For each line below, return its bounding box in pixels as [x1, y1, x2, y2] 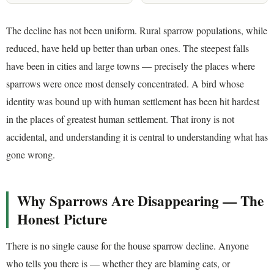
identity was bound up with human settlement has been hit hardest [6, 94, 259, 108]
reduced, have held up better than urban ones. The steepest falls [6, 41, 249, 54]
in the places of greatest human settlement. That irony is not [6, 112, 234, 125]
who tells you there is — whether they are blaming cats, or [6, 257, 230, 270]
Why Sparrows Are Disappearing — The [17, 190, 264, 212]
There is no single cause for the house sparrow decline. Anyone [6, 239, 249, 253]
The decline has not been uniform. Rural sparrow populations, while [6, 23, 267, 37]
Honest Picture [17, 209, 107, 230]
